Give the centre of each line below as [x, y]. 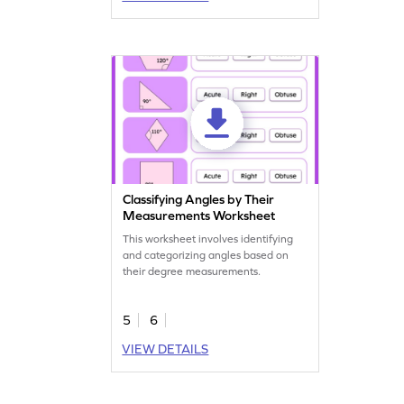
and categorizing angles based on [206, 255]
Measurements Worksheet [199, 215]
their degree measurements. [192, 271]
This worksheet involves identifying [208, 239]
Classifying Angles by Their [199, 199]
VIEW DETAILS [165, 349]
